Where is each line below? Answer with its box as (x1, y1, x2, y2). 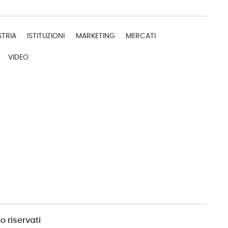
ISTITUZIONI (27, 32, 65, 40)
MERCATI (126, 32, 156, 40)
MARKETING (75, 32, 115, 40)
